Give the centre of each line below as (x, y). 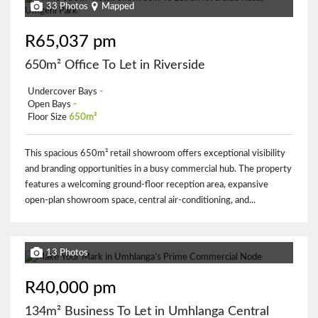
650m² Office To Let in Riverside (115, 65)
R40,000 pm (71, 288)
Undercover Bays (62, 92)
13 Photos (67, 253)
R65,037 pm (71, 42)
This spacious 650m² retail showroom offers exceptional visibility (155, 153)
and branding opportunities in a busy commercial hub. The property (158, 169)
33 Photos (67, 6)
